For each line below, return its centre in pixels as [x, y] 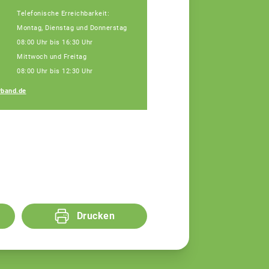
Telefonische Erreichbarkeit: [63, 13]
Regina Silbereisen [197, 84]
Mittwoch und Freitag [52, 56]
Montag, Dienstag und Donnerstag [72, 28]
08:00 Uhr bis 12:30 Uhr [55, 71]
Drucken [96, 216]
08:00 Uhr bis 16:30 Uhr [55, 42]
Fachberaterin [182, 97]
